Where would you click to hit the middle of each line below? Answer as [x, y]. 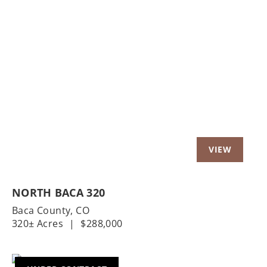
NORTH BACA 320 [59, 193]
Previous [52, 68]
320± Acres [38, 224]
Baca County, [44, 211]
